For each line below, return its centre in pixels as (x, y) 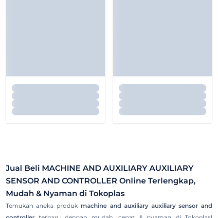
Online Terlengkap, (156, 181)
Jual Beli (24, 168)
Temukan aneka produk (44, 206)
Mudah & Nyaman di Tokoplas (65, 194)
